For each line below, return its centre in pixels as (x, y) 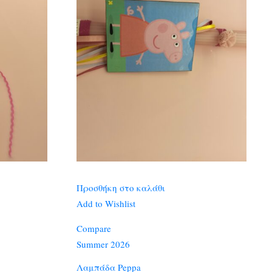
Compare (93, 228)
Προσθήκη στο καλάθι (121, 188)
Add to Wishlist (106, 203)
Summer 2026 (103, 244)
